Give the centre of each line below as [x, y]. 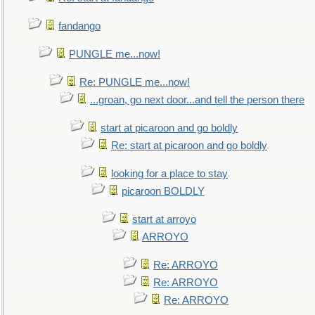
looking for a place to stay [169, 174]
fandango [79, 26]
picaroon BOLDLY [163, 191]
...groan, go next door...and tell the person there [197, 100]
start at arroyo [164, 219]
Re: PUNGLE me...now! [135, 82]
